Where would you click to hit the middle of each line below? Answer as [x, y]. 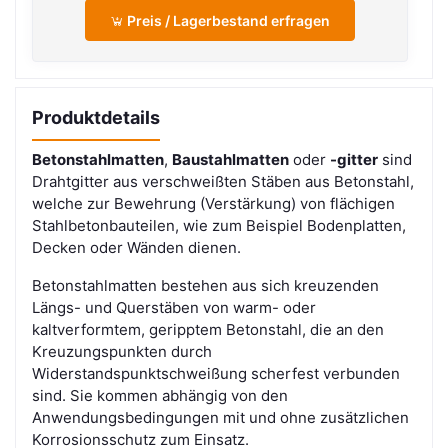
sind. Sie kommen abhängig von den [160, 396]
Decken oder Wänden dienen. [136, 248]
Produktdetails [96, 118]
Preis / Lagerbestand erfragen [227, 20]
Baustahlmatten [230, 160]
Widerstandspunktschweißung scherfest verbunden [216, 374]
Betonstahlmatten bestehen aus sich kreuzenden [205, 286]
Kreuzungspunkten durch [122, 352]
